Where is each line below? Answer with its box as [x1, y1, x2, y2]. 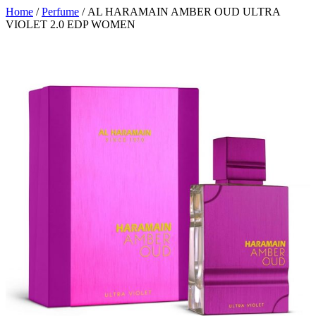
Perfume [42, 6, 79, 18]
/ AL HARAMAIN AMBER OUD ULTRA [79, 6, 280, 18]
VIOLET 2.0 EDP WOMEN [6, 18, 135, 30]
